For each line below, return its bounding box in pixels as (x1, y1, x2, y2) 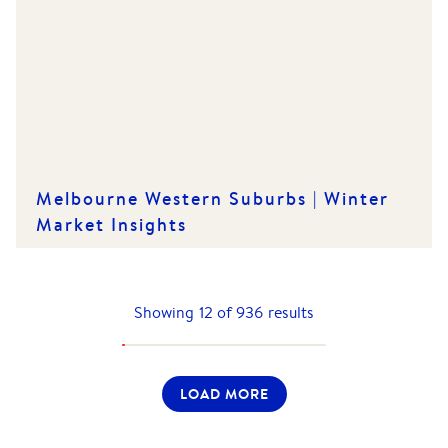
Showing (133, 301, 199, 323)
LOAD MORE (179, 383, 269, 404)
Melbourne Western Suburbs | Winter (36, 185, 389, 211)
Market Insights (36, 211, 187, 237)
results (263, 301, 315, 323)
